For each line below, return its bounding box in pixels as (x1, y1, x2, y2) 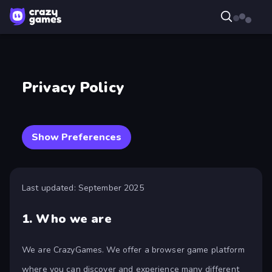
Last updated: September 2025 (22, 182, 144, 194)
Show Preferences (32, 131, 121, 144)
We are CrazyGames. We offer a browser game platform (22, 244, 245, 256)
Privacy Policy (22, 78, 124, 98)
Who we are (36, 211, 112, 228)
